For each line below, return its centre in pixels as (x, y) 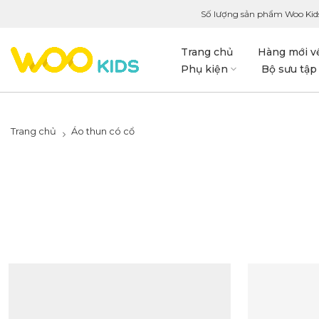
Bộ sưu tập (289, 69)
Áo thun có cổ (103, 131)
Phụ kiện (204, 69)
